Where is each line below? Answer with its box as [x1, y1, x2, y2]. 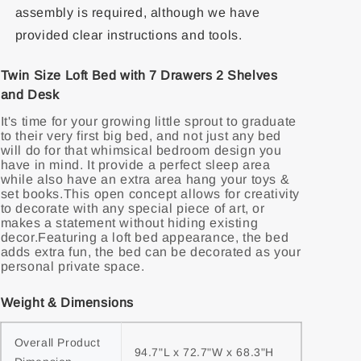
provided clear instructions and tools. [15, 28, 243, 42]
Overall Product [14, 336, 101, 349]
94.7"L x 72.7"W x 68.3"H [134, 346, 274, 359]
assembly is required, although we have [15, 6, 260, 19]
